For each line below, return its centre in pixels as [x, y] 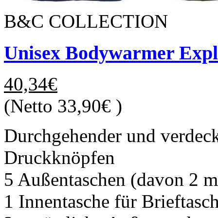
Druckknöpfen [59, 158]
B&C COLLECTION [86, 21]
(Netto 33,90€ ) [63, 106]
